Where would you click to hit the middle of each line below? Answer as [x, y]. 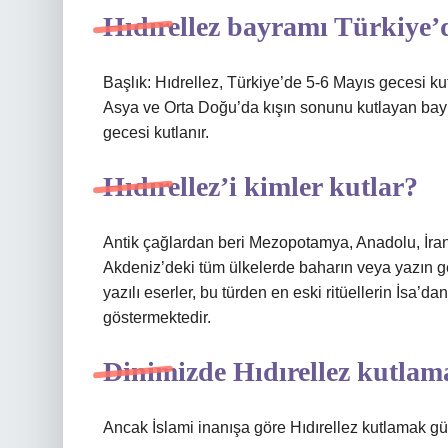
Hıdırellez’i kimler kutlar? [260, 186]
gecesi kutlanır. [156, 132]
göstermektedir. [157, 317]
